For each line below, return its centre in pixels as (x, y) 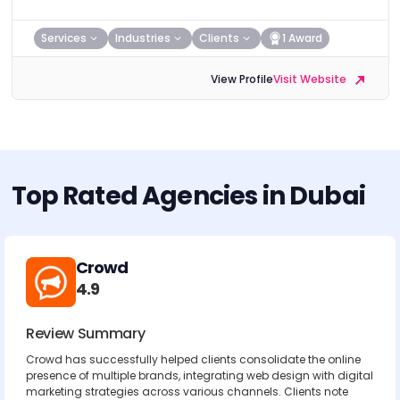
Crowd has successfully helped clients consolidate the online (193, 359)
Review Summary (86, 333)
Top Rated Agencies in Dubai (188, 196)
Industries (142, 38)
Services (63, 38)
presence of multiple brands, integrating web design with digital (200, 375)
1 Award (302, 38)
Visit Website (311, 79)
